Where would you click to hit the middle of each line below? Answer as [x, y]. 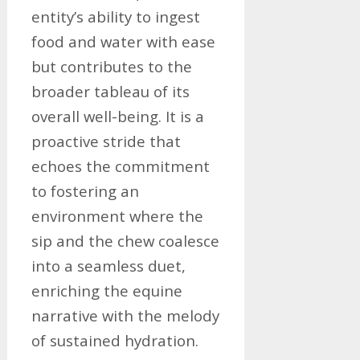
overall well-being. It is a [117, 116]
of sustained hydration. [115, 340]
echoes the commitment [120, 166]
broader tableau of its [110, 91]
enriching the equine [106, 290]
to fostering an [85, 191]
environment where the [117, 216]
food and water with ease [123, 41]
